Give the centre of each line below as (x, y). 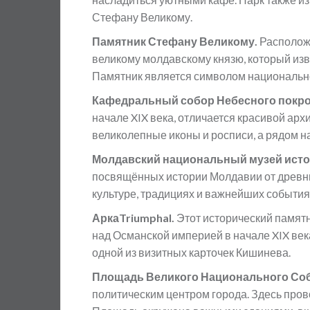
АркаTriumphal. (134, 218)
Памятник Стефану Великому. (175, 41)
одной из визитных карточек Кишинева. (191, 252)
